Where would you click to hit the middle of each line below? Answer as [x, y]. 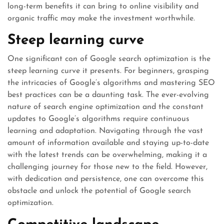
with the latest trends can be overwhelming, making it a [107, 155]
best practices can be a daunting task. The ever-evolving [108, 95]
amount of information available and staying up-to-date [108, 143]
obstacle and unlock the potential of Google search [99, 191]
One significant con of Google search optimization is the [109, 59]
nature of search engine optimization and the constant [105, 107]
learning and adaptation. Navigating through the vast [105, 131]
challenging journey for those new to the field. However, [107, 167]
